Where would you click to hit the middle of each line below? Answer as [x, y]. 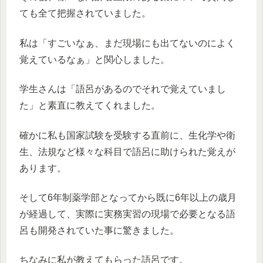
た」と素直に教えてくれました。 [90, 106]
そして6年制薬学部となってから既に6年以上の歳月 [128, 197]
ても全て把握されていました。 [85, 14]
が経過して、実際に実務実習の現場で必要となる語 [127, 214]
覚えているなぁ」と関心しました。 [95, 59]
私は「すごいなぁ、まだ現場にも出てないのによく [127, 43]
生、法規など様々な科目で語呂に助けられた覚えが [127, 151]
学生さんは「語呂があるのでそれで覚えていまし [123, 89]
